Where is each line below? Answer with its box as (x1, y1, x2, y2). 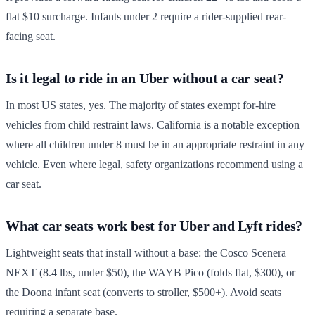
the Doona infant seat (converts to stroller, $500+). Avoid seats (6, 286, 281, 298)
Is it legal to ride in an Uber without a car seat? (6, 70, 284, 86)
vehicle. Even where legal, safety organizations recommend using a (6, 158, 303, 170)
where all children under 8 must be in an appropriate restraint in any (6, 139, 304, 150)
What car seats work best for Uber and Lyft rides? (6, 218, 303, 233)
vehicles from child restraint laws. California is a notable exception (6, 119, 300, 131)
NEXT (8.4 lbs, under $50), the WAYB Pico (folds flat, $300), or (6, 266, 295, 278)
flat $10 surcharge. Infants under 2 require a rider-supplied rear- (6, 11, 286, 22)
